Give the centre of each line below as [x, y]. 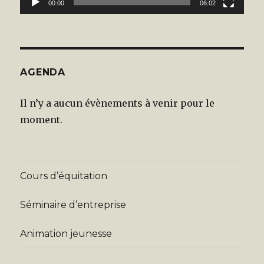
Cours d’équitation [64, 176]
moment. [42, 120]
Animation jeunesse [66, 233]
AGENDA [43, 72]
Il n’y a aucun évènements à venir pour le [118, 103]
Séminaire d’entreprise [73, 204]
